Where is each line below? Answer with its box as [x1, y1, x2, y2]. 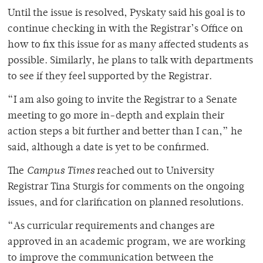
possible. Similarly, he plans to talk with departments [8, 55, 253, 66]
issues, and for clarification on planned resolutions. [8, 197, 244, 208]
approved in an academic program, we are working [8, 237, 245, 248]
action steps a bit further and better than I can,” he [8, 126, 242, 137]
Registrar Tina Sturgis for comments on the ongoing [8, 181, 244, 193]
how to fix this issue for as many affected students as [8, 39, 248, 50]
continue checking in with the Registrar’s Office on [8, 23, 243, 35]
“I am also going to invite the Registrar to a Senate [8, 95, 237, 106]
